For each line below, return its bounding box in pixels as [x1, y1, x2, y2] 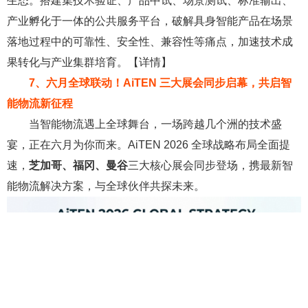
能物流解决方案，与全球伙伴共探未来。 [7, 180, 205, 192]
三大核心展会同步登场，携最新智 [128, 159, 293, 172]
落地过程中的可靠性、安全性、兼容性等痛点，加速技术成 [7, 36, 293, 48]
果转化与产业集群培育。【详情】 [7, 56, 172, 69]
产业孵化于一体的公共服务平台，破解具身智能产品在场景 [7, 15, 293, 27]
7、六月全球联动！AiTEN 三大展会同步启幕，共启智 [29, 77, 291, 89]
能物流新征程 [7, 98, 73, 110]
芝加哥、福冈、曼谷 [29, 159, 128, 172]
